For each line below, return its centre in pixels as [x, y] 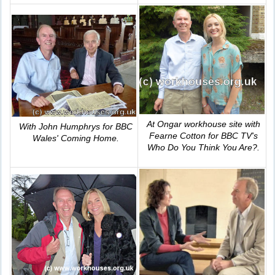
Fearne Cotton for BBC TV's [203, 136]
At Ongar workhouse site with [203, 124]
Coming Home [88, 138]
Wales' [46, 138]
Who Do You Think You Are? [202, 148]
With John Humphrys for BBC [76, 127]
